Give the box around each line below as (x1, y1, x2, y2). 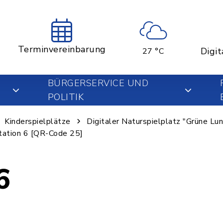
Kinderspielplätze (4, 116, 71, 127)
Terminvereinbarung (17, 43, 106, 55)
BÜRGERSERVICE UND (47, 77, 149, 89)
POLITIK (47, 91, 84, 103)
